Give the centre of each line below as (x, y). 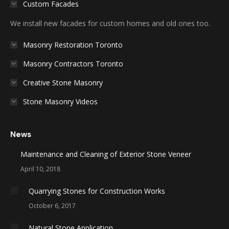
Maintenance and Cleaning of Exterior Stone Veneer (106, 154)
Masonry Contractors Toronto (73, 63)
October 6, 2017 (52, 205)
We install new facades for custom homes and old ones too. (110, 23)
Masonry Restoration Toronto (73, 44)
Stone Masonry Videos (60, 101)
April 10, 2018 (40, 169)
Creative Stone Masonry (63, 82)
